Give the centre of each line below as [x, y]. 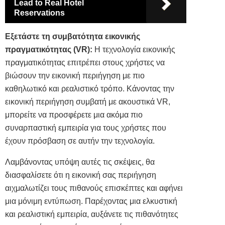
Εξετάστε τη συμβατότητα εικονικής [73, 37]
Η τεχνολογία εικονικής [134, 50]
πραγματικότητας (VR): [49, 50]
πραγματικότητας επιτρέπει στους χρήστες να [85, 63]
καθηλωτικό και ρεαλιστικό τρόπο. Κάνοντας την [90, 89]
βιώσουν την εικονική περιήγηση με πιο [75, 76]
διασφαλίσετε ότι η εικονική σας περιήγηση [81, 175]
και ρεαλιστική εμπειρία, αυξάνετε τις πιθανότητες [92, 214]
